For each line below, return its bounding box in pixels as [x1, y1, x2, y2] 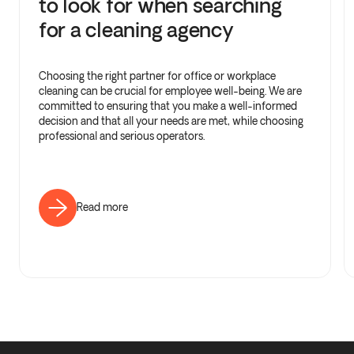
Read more [77, 201, 128, 215]
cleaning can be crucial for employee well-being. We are [39, 85, 302, 100]
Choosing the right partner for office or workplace [39, 70, 276, 85]
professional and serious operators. [39, 130, 205, 145]
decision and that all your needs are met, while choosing [39, 115, 303, 130]
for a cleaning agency [39, 20, 234, 44]
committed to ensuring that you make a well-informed [39, 100, 297, 115]
